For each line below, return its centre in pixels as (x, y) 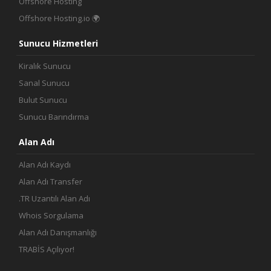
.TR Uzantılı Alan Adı (54, 198)
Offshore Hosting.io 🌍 (59, 18)
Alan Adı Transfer (51, 181)
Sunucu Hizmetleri (58, 43)
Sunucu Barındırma (54, 117)
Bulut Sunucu (43, 100)
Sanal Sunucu (44, 83)
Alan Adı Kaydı (45, 165)
